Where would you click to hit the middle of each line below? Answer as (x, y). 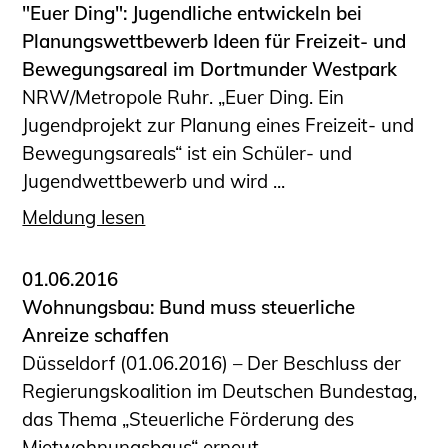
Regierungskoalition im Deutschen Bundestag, (220, 391)
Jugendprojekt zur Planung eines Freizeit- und (218, 124)
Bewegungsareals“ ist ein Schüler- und (187, 152)
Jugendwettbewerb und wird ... (154, 180)
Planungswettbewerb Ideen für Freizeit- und (214, 40)
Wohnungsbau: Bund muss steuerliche (189, 307)
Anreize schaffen (96, 335)
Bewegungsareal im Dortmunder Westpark (210, 68)
